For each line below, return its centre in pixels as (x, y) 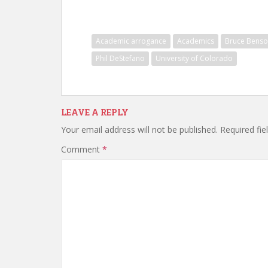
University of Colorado (194, 58)
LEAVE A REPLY (95, 112)
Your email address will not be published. (139, 130)
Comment (82, 149)
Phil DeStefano (120, 58)
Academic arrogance (131, 41)
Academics (196, 41)
